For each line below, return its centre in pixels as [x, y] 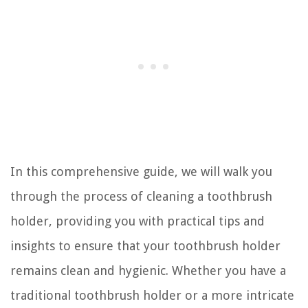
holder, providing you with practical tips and [137, 221]
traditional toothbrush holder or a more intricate [152, 295]
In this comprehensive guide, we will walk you [141, 171]
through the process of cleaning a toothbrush [141, 196]
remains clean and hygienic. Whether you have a [148, 270]
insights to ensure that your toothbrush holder [145, 245]
